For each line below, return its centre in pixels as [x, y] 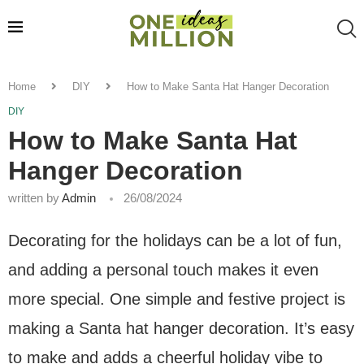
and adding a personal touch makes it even [163, 269]
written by [35, 197]
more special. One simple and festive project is [177, 299]
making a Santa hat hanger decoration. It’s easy [181, 328]
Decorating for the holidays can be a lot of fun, [175, 240]
